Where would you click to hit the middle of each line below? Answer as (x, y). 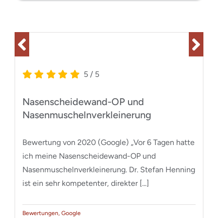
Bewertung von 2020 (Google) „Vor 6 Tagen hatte (108, 142)
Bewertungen (40, 213)
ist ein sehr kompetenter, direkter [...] (85, 183)
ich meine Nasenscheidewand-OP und (89, 156)
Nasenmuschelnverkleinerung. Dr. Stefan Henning (109, 169)
